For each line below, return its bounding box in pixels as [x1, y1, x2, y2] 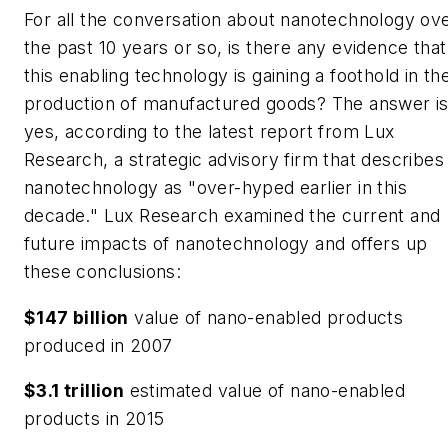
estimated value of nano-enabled [124, 380, 406, 402]
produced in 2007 [24, 334, 173, 356]
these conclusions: [24, 261, 182, 282]
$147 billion [24, 306, 129, 328]
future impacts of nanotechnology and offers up [24, 233, 428, 254]
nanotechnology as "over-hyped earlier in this [24, 177, 407, 198]
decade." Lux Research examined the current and [24, 205, 441, 226]
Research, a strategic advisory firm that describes [24, 149, 444, 170]
